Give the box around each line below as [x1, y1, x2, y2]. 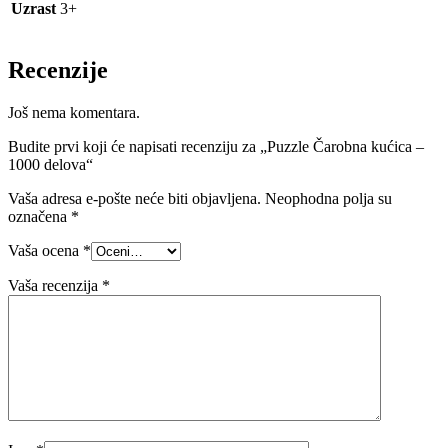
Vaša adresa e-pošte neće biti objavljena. [8, 190, 261, 208]
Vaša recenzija [8, 277, 102, 295]
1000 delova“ [8, 156, 93, 174]
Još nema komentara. [8, 104, 140, 122]
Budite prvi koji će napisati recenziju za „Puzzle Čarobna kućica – [8, 138, 424, 156]
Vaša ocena [8, 242, 83, 260]
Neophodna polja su [265, 190, 392, 208]
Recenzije [8, 57, 108, 84]
